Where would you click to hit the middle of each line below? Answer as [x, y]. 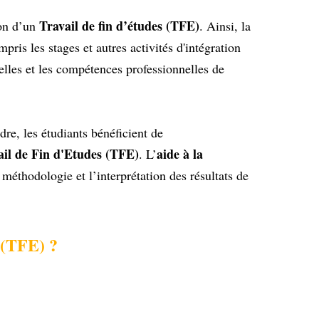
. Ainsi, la [225, 26]
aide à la [180, 154]
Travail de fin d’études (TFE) [119, 26]
